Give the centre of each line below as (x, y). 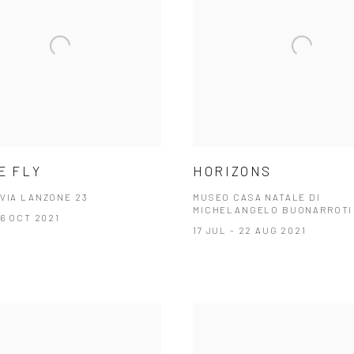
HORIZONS (233, 170)
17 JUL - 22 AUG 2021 (250, 230)
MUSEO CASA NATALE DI (257, 196)
